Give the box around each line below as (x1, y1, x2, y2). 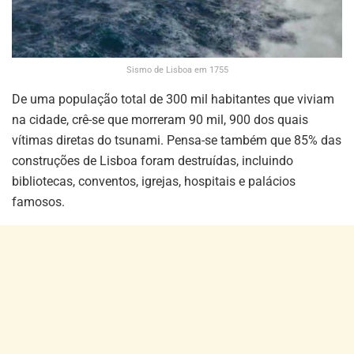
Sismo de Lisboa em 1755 (126, 65, 228, 76)
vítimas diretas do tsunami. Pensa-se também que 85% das (12, 133, 341, 149)
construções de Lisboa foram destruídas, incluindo (12, 153, 293, 169)
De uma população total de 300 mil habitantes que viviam (12, 92, 334, 107)
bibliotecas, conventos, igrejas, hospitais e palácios (12, 174, 296, 190)
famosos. (12, 194, 65, 210)
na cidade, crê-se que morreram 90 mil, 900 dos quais (12, 112, 308, 128)
